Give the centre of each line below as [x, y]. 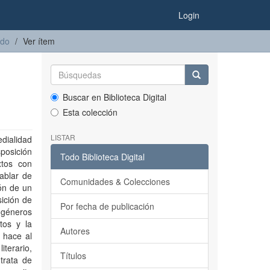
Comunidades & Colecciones [115, 181]
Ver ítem [39, 41]
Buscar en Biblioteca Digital [114, 97]
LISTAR [63, 137]
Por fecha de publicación [107, 206]
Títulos [73, 256]
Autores [75, 231]
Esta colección [90, 112]
